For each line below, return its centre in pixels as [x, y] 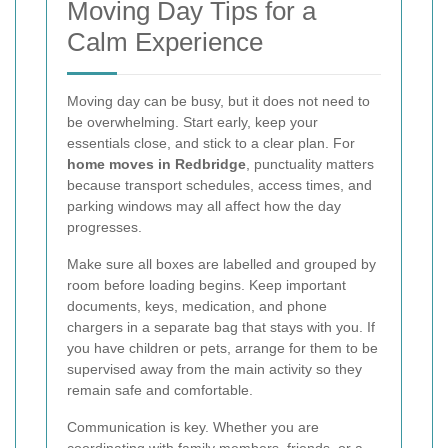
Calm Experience [165, 42]
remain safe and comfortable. [160, 390]
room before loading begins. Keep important [206, 285]
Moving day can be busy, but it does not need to [218, 101]
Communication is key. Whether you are [193, 427]
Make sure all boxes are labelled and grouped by [221, 264]
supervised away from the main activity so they [214, 369]
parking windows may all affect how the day [204, 206]
